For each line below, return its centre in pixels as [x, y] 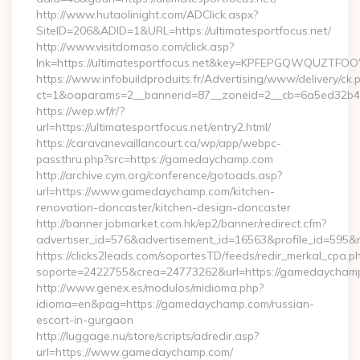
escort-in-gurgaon [85, 320]
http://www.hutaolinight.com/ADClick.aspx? [147, 14]
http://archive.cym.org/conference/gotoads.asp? [159, 175]
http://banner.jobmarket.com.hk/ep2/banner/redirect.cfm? [181, 223]
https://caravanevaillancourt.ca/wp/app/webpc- [159, 143]
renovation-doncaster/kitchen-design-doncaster [164, 207]
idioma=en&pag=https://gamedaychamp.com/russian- [175, 304]
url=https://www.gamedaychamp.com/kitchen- [155, 191]
